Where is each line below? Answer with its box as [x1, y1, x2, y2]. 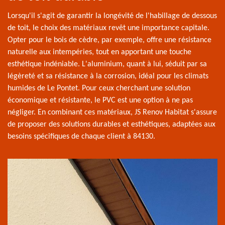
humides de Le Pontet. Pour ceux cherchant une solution [8, 84, 190, 93]
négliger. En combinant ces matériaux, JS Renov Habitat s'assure [8, 108, 217, 117]
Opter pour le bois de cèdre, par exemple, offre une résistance [8, 36, 211, 45]
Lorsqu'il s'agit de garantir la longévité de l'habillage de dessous [8, 12, 217, 21]
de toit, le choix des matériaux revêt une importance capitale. [8, 24, 209, 33]
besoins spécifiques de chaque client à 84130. [8, 133, 155, 141]
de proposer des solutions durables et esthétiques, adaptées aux [8, 121, 215, 129]
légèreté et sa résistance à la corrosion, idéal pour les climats [8, 72, 208, 81]
